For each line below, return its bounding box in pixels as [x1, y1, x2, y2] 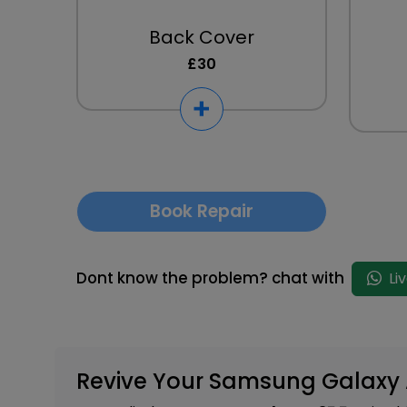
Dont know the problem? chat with [76, 266, 348, 289]
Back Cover [149, 25, 254, 50]
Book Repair [150, 199, 253, 223]
